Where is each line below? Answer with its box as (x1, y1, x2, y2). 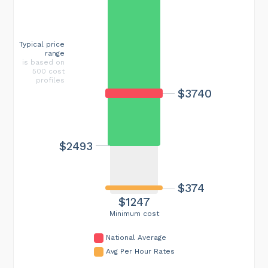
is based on (22, 57, 65, 66)
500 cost (32, 66, 65, 75)
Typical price (19, 39, 65, 48)
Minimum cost (109, 209, 159, 218)
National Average (105, 233, 166, 242)
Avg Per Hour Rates (105, 246, 175, 255)
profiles (36, 75, 65, 84)
